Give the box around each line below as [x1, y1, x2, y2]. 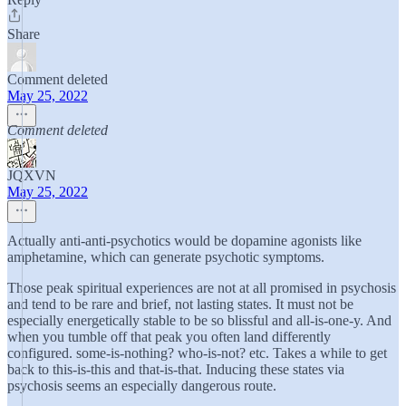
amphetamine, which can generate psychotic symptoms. [7, 249, 324, 265]
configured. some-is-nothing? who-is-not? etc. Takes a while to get [7, 345, 387, 361]
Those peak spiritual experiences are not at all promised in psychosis [7, 280, 396, 295]
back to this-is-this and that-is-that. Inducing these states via [7, 362, 344, 377]
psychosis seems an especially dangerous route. [7, 378, 276, 393]
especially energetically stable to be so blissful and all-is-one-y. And [7, 313, 391, 328]
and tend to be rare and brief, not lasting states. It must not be [7, 296, 353, 312]
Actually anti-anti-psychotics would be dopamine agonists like [7, 233, 362, 248]
